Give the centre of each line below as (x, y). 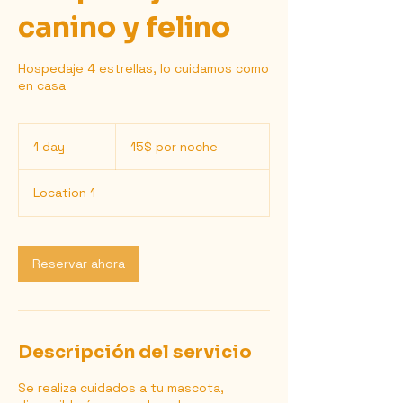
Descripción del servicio (135, 352)
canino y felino (124, 27)
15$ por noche (174, 147)
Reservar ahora (79, 264)
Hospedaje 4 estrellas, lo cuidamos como (143, 68)
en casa (42, 85)
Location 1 (64, 193)
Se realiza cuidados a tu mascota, (121, 388)
